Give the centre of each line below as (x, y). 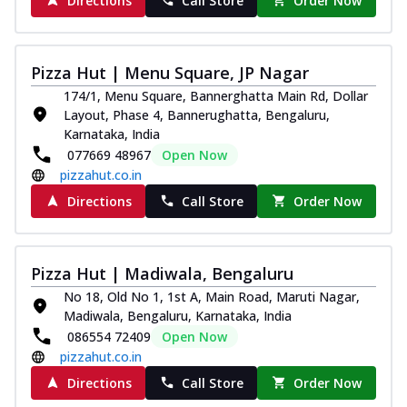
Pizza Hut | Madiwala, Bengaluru (162, 273)
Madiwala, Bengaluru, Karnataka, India (178, 315)
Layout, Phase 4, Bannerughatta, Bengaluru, (197, 114)
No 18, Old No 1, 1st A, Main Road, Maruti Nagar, (212, 296)
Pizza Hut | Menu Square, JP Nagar (170, 72)
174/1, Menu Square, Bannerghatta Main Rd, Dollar (216, 95)
